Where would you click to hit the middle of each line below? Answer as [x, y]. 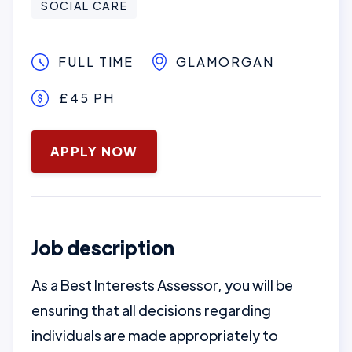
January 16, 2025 [86, 138]
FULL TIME [96, 62]
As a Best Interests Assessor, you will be [162, 285]
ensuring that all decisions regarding [151, 310]
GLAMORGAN [225, 62]
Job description [103, 247]
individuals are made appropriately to [155, 335]
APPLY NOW [94, 151]
